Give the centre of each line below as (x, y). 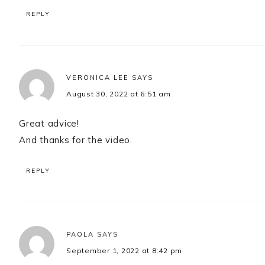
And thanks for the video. (76, 140)
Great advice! (49, 124)
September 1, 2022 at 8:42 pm (124, 251)
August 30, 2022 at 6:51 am (119, 94)
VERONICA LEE (98, 78)
